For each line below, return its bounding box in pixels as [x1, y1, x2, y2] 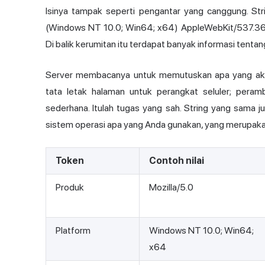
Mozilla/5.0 [149, 182, 193, 193]
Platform [56, 225, 91, 237]
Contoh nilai [149, 155, 204, 167]
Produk [56, 182, 84, 193]
